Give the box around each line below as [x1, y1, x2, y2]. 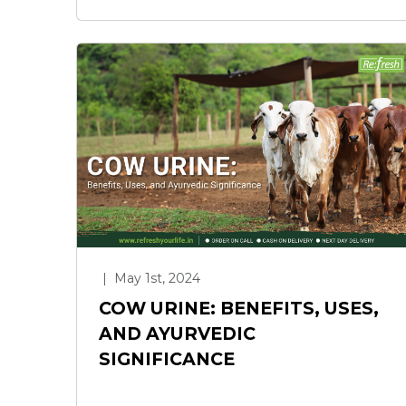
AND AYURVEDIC [99, 322, 256, 344]
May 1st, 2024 [111, 269, 200, 286]
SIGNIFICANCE [99, 347, 235, 370]
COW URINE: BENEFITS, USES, [99, 296, 379, 319]
